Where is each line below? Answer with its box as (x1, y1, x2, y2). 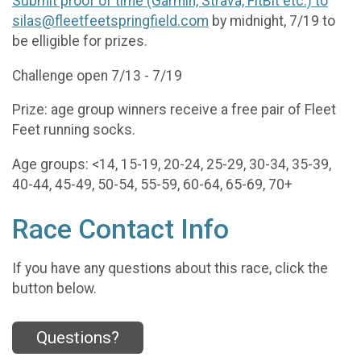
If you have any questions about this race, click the (12, 259, 328, 276)
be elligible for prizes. (12, 33, 147, 50)
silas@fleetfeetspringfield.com (12, 13, 209, 30)
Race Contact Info (12, 213, 229, 245)
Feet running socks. (12, 122, 135, 139)
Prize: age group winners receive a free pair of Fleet (12, 102, 336, 118)
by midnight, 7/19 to (209, 13, 335, 30)
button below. (12, 280, 97, 297)
